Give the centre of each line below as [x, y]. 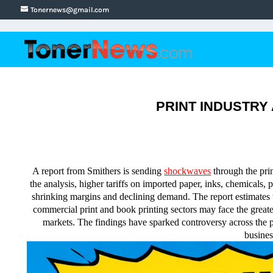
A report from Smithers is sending [98, 171]
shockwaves [188, 171]
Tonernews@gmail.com [69, 10]
